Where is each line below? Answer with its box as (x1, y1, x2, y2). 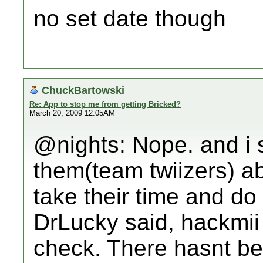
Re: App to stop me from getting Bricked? (29, 100, 181, 109)
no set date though (33, 6, 226, 31)
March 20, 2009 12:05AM (29, 109, 115, 117)
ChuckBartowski (42, 84, 124, 96)
